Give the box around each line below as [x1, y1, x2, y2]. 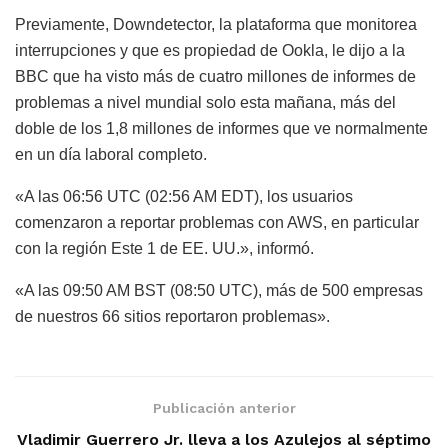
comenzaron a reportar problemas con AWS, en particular [15, 213, 419, 231]
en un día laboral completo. [15, 145, 207, 163]
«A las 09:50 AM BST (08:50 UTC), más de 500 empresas [15, 281, 423, 299]
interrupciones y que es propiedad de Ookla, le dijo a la [15, 41, 405, 59]
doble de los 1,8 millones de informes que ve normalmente [15, 119, 428, 137]
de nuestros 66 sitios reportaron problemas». [15, 307, 330, 325]
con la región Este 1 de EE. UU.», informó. [15, 239, 314, 257]
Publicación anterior [152, 399, 296, 416]
